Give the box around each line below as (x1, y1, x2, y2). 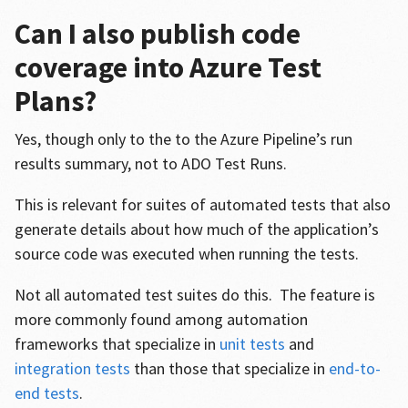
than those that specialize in (129, 358, 329, 379)
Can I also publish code (14, 15, 301, 52)
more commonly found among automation (14, 309, 308, 330)
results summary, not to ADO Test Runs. (14, 153, 291, 174)
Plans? (14, 83, 97, 119)
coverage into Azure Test (14, 49, 321, 86)
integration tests (14, 358, 130, 379)
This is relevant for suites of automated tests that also (14, 194, 391, 215)
